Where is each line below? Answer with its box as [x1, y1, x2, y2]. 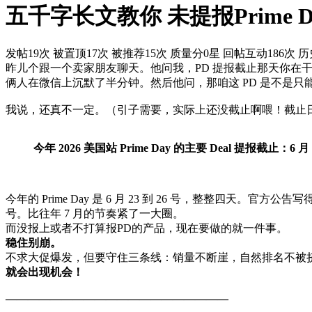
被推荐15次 [111, 47, 167, 60]
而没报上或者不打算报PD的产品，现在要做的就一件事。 [6, 222, 288, 235]
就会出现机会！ [6, 266, 84, 279]
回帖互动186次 [223, 47, 295, 60]
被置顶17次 [53, 47, 109, 60]
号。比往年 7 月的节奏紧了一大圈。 [6, 208, 184, 220]
